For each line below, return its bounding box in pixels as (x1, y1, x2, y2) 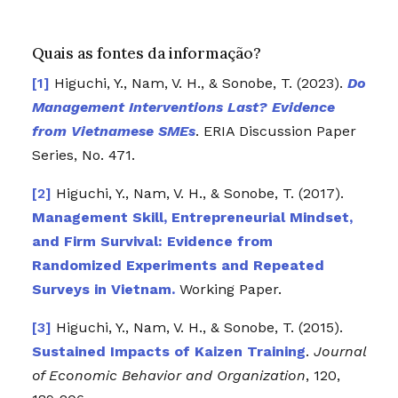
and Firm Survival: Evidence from (31, 233, 273, 251)
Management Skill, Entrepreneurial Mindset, (31, 209, 353, 227)
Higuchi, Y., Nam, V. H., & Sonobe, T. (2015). (55, 319, 343, 337)
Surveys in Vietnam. (31, 281, 175, 298)
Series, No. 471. (31, 147, 135, 164)
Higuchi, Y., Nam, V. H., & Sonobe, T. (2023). (53, 75, 347, 92)
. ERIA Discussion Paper (195, 123, 356, 140)
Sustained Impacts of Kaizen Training (31, 343, 306, 361)
